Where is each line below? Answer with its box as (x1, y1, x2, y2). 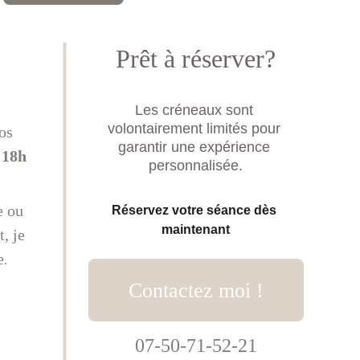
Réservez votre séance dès (112, 203, 280, 217)
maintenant (162, 223, 231, 236)
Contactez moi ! (128, 278, 264, 302)
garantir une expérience (117, 139, 274, 155)
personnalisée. (149, 157, 243, 174)
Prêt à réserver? (116, 44, 276, 73)
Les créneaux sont (134, 102, 257, 118)
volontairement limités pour (107, 121, 284, 137)
